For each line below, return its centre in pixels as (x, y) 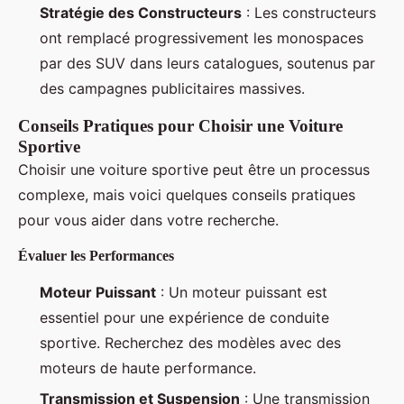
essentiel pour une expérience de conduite (184, 318)
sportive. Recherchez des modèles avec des (190, 343)
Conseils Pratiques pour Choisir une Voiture (180, 126)
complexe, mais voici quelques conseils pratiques (187, 195)
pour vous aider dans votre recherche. (148, 220)
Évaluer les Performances (96, 256)
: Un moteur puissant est (242, 293)
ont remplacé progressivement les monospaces (202, 38)
